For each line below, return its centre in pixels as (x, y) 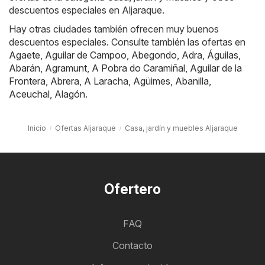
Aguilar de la (216, 68)
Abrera (65, 81)
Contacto (132, 245)
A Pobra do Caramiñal (138, 68)
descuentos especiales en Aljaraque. (87, 10)
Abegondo (154, 55)
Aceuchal (29, 94)
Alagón (70, 94)
